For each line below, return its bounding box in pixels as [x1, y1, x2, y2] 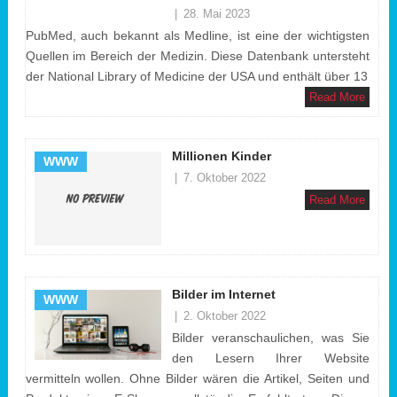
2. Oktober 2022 [183, 308, 266, 323]
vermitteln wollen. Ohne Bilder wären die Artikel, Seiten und [25, 370, 370, 385]
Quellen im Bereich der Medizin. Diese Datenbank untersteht [25, 49, 370, 63]
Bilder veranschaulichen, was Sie [171, 330, 370, 345]
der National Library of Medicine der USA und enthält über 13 [25, 69, 368, 83]
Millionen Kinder [171, 149, 271, 163]
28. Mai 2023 [183, 7, 250, 20]
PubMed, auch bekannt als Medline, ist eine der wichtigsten [25, 28, 370, 43]
